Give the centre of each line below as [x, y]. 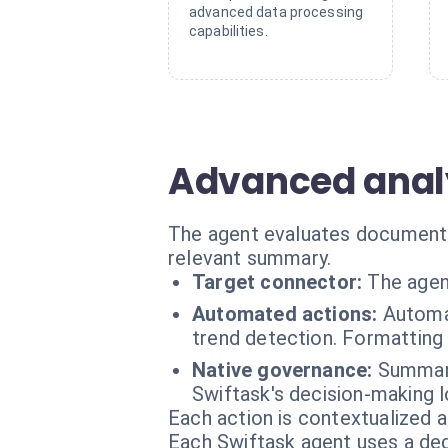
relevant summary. [250, 258]
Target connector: [277, 282]
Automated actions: [285, 314]
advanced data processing [276, 12]
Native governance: [282, 370]
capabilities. [228, 31]
